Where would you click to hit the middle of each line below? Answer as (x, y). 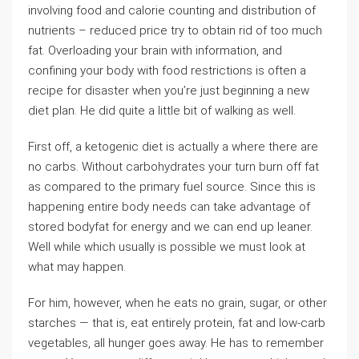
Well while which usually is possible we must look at (167, 247)
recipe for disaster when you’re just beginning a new (169, 91)
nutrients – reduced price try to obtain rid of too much (175, 30)
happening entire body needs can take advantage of (169, 207)
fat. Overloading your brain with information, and (155, 50)
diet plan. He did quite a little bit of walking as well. (162, 111)
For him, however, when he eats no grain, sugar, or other (177, 303)
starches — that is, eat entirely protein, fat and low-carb (177, 323)
